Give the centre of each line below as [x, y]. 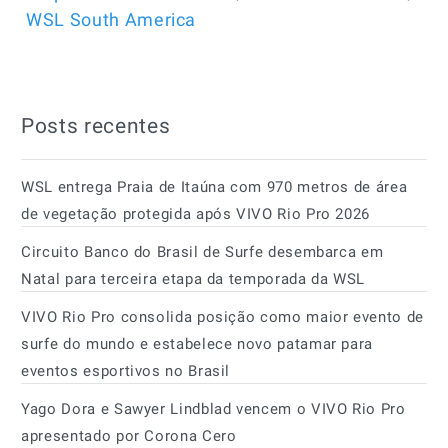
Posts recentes [96, 125]
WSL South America [111, 19]
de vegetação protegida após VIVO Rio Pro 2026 [196, 213]
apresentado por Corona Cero [129, 435]
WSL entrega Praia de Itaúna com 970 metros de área [214, 186]
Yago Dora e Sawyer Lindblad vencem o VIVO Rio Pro [213, 408]
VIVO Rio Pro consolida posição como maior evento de [222, 316]
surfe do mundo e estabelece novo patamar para [197, 343]
